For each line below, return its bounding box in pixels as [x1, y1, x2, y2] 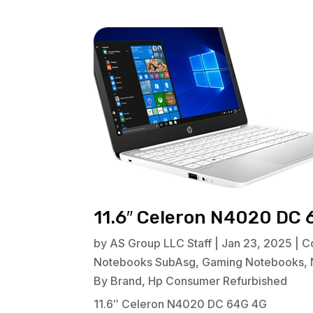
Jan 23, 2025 [221, 236, 293, 251]
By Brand [94, 274, 143, 289]
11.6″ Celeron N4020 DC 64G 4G [94, 297, 268, 312]
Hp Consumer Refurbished [148, 274, 288, 289]
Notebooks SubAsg [94, 255, 196, 270]
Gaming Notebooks [202, 255, 305, 270]
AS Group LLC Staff [110, 236, 212, 251]
